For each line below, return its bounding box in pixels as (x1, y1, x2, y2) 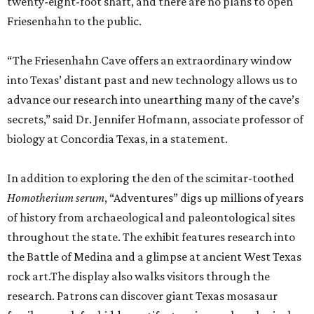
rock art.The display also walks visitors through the (7, 269, 270, 284)
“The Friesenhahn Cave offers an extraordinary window (7, 53, 292, 68)
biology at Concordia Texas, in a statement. (7, 132, 228, 146)
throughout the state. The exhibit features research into (7, 230, 295, 245)
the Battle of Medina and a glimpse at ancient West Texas (7, 250, 301, 264)
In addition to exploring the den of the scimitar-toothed (7, 171, 294, 186)
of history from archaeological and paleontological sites (7, 210, 295, 225)
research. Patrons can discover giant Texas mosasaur (7, 289, 278, 303)
